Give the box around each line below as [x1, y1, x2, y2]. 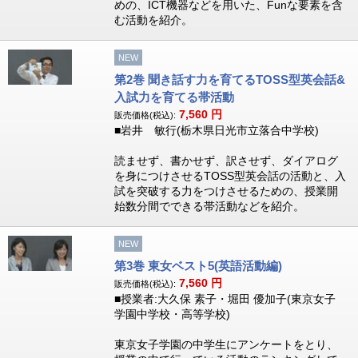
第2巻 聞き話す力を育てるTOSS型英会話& [113, 73, 345, 86]
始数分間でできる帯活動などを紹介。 [113, 200, 304, 213]
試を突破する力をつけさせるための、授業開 [113, 185, 338, 197]
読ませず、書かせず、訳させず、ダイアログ [113, 154, 338, 167]
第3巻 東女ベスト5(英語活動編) [113, 259, 282, 272]
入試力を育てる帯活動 [113, 90, 234, 104]
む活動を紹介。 [113, 14, 193, 26]
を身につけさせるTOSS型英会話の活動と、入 [113, 169, 346, 182]
